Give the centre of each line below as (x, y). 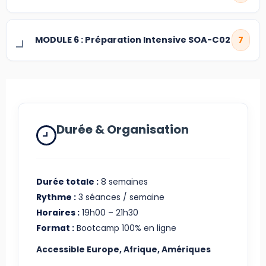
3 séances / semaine (120, 197)
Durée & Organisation (123, 130)
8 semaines (123, 182)
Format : (55, 228)
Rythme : (56, 197)
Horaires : (58, 213)
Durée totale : (67, 182)
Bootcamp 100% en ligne (125, 228)
